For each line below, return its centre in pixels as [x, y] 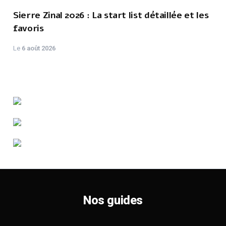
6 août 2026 [39, 48]
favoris [29, 28]
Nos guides [113, 200]
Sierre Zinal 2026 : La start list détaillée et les [111, 15]
